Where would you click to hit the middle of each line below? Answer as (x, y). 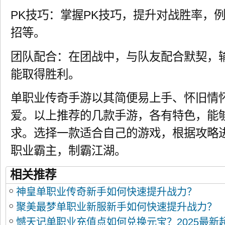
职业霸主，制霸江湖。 (68, 151)
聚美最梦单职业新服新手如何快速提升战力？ (117, 207)
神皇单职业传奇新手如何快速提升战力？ (106, 192)
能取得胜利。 (45, 74)
